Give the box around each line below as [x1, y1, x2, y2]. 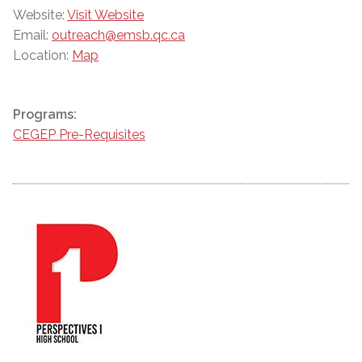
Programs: [13, 107, 77, 123]
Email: [13, 27, 52, 44]
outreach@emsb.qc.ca [52, 27, 185, 44]
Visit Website [67, 7, 144, 23]
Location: [13, 48, 72, 64]
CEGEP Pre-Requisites [13, 127, 145, 143]
